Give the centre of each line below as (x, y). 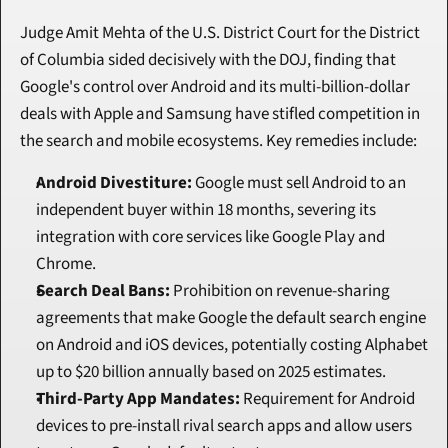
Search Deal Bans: (103, 291)
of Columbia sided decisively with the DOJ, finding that (208, 60)
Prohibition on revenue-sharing (280, 291)
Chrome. (66, 264)
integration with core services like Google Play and (210, 237)
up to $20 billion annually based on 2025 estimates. (211, 372)
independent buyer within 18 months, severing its (206, 210)
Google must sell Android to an (299, 183)
